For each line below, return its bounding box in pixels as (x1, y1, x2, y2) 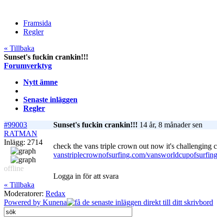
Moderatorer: (4, 189, 46, 198)
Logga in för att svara (53, 172, 119, 181)
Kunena (43, 198, 67, 207)
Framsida (23, 19, 51, 28)
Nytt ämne (23, 78, 58, 87)
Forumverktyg (4, 62, 52, 70)
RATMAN (4, 129, 37, 138)
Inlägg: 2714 (4, 138, 43, 147)
